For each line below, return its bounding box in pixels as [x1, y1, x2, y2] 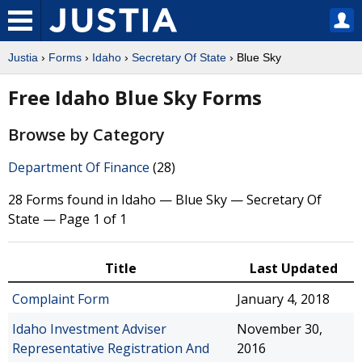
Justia [8, 51, 38, 64]
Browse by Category [8, 124, 165, 145]
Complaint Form [12, 290, 109, 308]
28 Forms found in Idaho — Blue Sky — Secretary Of [8, 191, 322, 208]
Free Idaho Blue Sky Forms [8, 84, 262, 111]
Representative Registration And [12, 339, 209, 357]
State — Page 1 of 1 [8, 210, 127, 228]
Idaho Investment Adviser [12, 320, 166, 338]
